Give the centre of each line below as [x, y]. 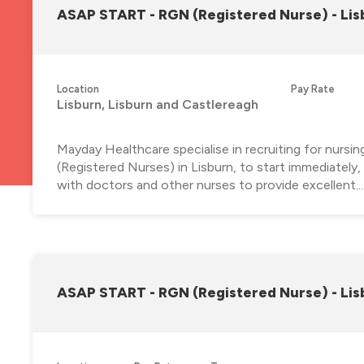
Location [78, 89]
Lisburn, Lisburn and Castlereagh [158, 104]
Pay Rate [313, 89]
